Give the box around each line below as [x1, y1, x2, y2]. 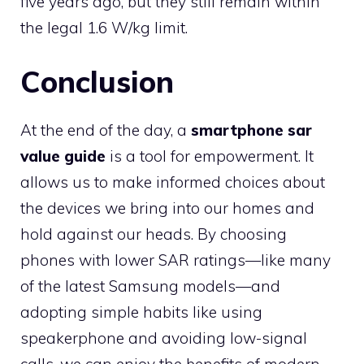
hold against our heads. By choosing [20, 224, 287, 245]
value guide [20, 146, 106, 167]
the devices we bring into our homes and [20, 198, 314, 219]
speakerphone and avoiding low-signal [20, 328, 307, 349]
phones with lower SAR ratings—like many [20, 250, 331, 271]
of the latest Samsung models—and [20, 276, 280, 297]
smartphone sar [191, 120, 312, 141]
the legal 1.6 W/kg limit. [20, 17, 188, 37]
